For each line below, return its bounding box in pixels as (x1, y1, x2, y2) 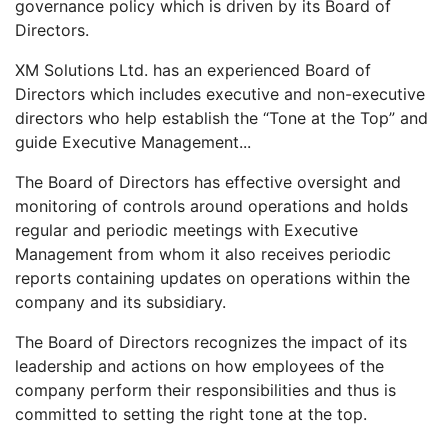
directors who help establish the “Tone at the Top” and (15, 107, 428, 128)
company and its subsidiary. (15, 291, 226, 312)
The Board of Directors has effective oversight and (15, 171, 401, 192)
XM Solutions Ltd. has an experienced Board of (15, 59, 371, 80)
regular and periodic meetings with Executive (15, 219, 358, 240)
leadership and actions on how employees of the (15, 355, 384, 376)
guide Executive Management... (15, 131, 251, 152)
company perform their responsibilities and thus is (15, 379, 396, 400)
